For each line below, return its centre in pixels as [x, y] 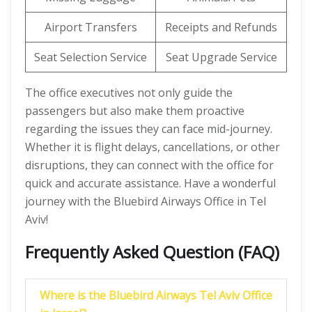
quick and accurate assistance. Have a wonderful [150, 183]
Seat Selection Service [91, 57]
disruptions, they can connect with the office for [149, 165]
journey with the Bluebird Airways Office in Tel [146, 201]
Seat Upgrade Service [221, 57]
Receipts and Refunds [221, 27]
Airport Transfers [91, 27]
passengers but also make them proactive [135, 111]
